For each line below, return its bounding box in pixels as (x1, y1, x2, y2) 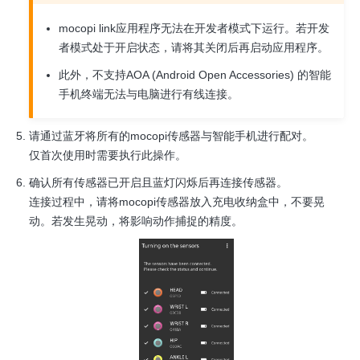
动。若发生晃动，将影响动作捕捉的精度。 (29, 214, 243, 227)
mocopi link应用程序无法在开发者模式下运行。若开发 (59, 21, 329, 35)
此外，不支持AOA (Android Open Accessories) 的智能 (59, 67, 331, 81)
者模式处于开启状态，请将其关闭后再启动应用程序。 (59, 40, 329, 54)
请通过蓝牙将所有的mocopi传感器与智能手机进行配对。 (29, 129, 313, 142)
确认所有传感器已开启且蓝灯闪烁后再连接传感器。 (29, 175, 288, 189)
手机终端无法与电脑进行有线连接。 (59, 87, 239, 100)
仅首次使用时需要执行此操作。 (29, 148, 186, 162)
